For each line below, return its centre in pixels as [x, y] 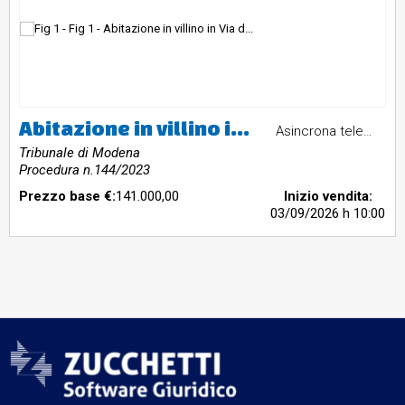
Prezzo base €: [67, 197]
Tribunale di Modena [80, 153]
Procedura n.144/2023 [85, 170]
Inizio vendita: [328, 197]
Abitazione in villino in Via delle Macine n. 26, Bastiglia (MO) [240, 128]
